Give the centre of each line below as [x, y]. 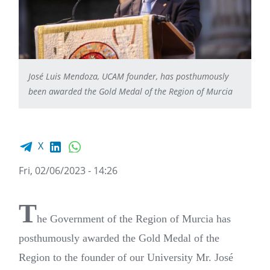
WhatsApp [105, 140]
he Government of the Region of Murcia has [134, 219]
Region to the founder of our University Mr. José [126, 258]
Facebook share [46, 140]
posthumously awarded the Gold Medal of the [119, 238]
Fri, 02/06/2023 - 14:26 [68, 171]
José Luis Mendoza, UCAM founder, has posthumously [128, 77]
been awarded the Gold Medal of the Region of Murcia [130, 92]
